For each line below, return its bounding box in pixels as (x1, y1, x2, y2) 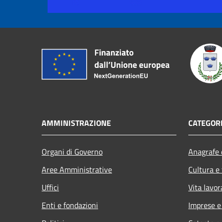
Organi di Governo (42, 145, 103, 158)
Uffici (42, 181, 59, 193)
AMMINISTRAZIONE (42, 116, 111, 129)
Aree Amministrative (42, 163, 112, 175)
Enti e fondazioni (42, 199, 98, 211)
